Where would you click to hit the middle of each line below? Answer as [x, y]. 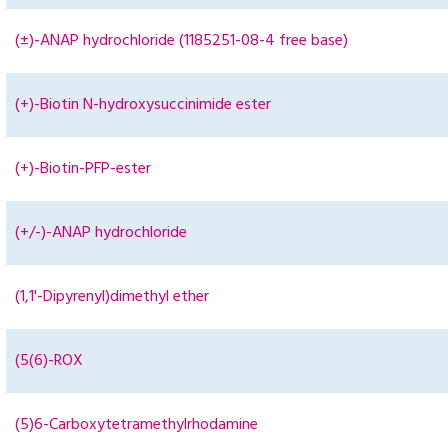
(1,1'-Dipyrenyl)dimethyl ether [112, 297]
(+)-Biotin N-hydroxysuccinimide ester [143, 105]
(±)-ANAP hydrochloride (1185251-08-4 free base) [181, 41]
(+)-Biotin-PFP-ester [83, 169]
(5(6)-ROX [49, 361]
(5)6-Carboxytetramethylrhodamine [136, 425]
